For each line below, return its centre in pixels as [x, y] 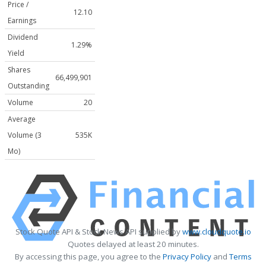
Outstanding [28, 86]
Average [22, 119]
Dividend [23, 37]
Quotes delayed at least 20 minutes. [133, 244]
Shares [19, 70]
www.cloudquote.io [216, 232]
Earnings [22, 21]
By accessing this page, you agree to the [88, 257]
